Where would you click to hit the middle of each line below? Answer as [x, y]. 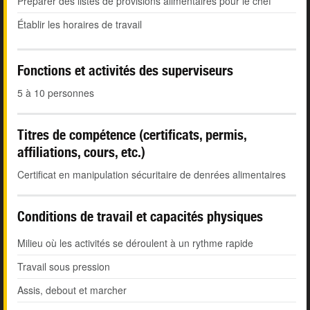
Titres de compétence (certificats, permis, [132, 135]
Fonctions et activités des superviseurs [125, 71]
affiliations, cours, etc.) [81, 152]
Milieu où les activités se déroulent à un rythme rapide [135, 243]
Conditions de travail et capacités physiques [140, 217]
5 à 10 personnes [56, 93]
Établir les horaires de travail [80, 25]
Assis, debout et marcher [72, 290]
